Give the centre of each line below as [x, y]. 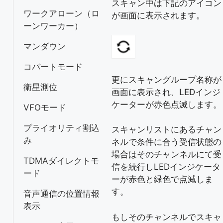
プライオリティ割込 [61, 128]
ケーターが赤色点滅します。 [167, 104]
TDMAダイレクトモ [61, 161]
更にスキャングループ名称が [167, 79]
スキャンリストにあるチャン [167, 129]
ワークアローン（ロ [61, 13]
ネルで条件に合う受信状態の [167, 142]
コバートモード [53, 67]
